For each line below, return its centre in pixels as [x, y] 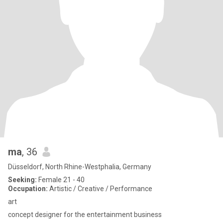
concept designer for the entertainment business [85, 215]
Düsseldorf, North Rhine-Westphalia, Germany [80, 167]
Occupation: [28, 189]
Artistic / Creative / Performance [100, 189]
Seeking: [22, 180]
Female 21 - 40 [61, 180]
